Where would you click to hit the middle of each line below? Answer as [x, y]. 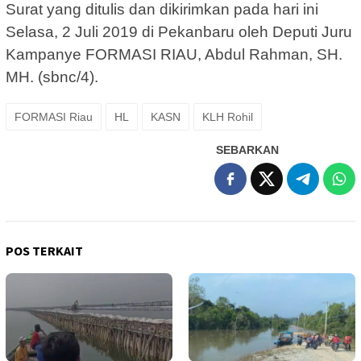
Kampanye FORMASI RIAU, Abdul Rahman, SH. [174, 54]
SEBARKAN [247, 149]
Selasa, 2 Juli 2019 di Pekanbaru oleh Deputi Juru [179, 31]
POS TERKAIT [44, 250]
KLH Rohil [228, 116]
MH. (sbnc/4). [52, 77]
